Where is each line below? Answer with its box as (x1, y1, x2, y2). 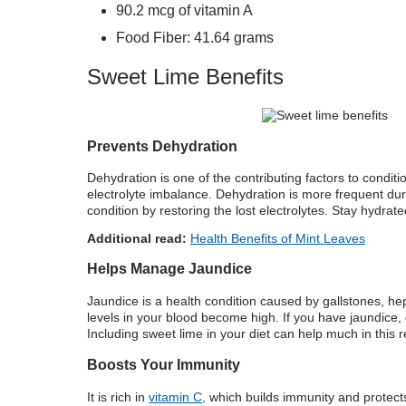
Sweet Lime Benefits (87, 64, 284, 90)
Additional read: (87, 231, 190, 246)
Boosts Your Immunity (87, 356, 240, 373)
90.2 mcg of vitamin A (116, 3, 253, 19)
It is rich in (87, 389, 149, 404)
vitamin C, (149, 389, 206, 404)
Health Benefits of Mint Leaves (190, 231, 365, 246)
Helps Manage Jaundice (87, 260, 252, 277)
